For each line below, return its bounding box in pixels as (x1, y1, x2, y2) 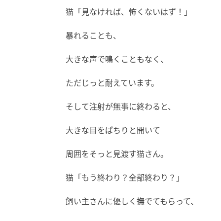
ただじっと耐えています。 (66, 77, 159, 88)
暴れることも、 (66, 30, 121, 41)
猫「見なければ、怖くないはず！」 (66, 6, 192, 17)
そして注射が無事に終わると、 (66, 101, 176, 112)
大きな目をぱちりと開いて (66, 125, 160, 136)
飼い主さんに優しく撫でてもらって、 (66, 196, 198, 207)
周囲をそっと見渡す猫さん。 (66, 148, 168, 159)
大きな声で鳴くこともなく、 (66, 54, 168, 65)
